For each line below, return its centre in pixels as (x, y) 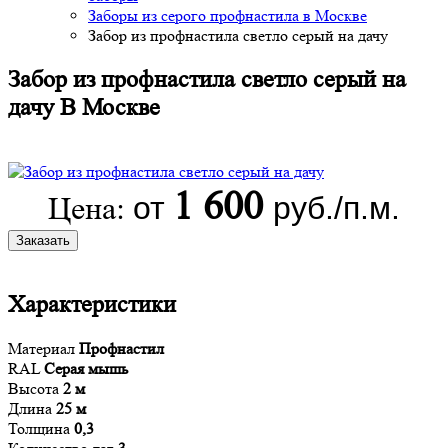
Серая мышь (86, 368)
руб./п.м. (336, 207)
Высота (35, 388)
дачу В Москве (84, 107)
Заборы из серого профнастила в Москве (227, 15)
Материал (43, 348)
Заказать (43, 240)
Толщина (41, 428)
